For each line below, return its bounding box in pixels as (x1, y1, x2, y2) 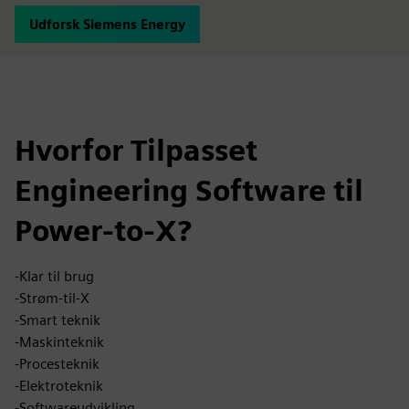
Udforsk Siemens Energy (29, 16, 185, 32)
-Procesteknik (15, 355, 100, 372)
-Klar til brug (15, 267, 94, 285)
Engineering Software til (15, 173, 363, 208)
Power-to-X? (15, 213, 192, 248)
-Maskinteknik (15, 333, 104, 351)
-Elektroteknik (15, 377, 103, 394)
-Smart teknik (15, 311, 100, 329)
